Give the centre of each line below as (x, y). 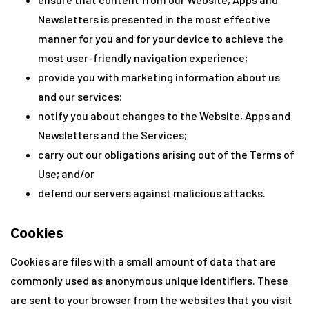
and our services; (80, 96)
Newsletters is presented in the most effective (154, 19)
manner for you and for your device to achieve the (161, 38)
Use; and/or (66, 173)
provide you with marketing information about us (159, 77)
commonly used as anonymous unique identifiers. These (149, 280)
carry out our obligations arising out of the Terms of (166, 154)
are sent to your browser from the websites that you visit (151, 300)
